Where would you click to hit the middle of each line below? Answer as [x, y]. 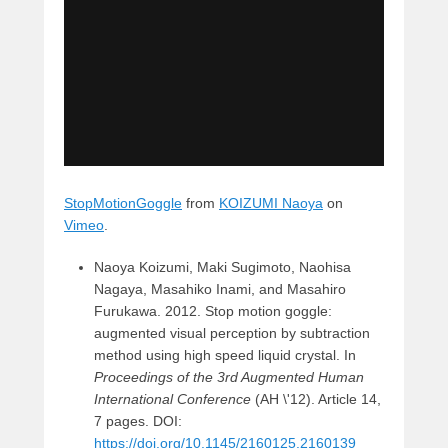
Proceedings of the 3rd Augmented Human [229, 376]
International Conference [172, 398]
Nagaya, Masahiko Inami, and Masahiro [220, 288]
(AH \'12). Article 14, [316, 398]
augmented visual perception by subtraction [232, 332]
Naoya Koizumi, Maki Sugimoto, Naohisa [222, 266]
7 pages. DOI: [138, 420]
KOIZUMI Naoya [271, 202]
